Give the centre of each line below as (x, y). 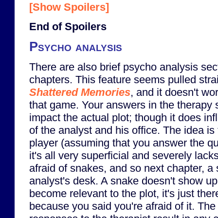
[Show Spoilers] (69, 7)
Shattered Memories (80, 92)
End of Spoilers (68, 26)
